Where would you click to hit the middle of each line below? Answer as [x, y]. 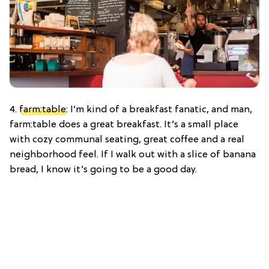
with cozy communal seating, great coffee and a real [127, 140]
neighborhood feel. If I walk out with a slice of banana [133, 155]
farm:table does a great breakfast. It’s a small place [124, 125]
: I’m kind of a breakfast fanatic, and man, [159, 110]
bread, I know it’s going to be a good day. [103, 170]
